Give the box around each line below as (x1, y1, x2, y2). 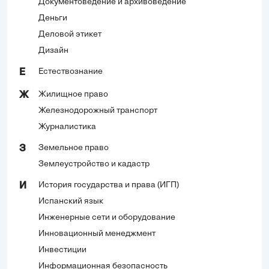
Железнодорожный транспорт (38, 106, 157, 115)
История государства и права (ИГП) (38, 180, 179, 190)
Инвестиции (38, 245, 86, 255)
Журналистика (38, 122, 96, 131)
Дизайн (38, 46, 68, 55)
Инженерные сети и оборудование (38, 213, 175, 222)
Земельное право (38, 143, 109, 153)
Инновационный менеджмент (38, 229, 156, 238)
